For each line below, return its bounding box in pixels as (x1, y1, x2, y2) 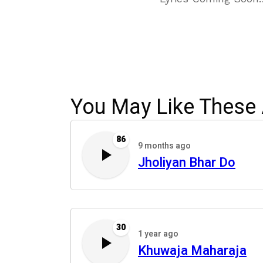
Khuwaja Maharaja (138, 241, 247, 260)
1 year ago (138, 228, 178, 240)
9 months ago (138, 140, 191, 152)
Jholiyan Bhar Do (138, 153, 235, 172)
